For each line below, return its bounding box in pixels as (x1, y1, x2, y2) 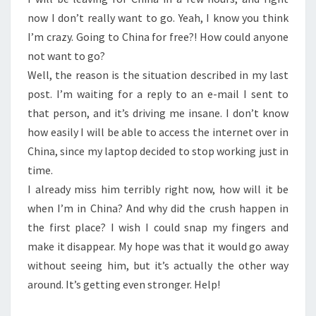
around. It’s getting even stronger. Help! (28, 277, 220, 291)
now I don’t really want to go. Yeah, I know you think (28, 11, 288, 25)
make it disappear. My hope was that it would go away (28, 239, 288, 253)
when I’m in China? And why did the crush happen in (28, 201, 288, 215)
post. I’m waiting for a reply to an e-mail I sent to (28, 87, 288, 101)
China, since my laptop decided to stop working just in (28, 144, 288, 158)
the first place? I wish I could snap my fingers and (28, 220, 288, 234)
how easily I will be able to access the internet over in (28, 125, 288, 139)
